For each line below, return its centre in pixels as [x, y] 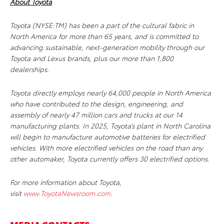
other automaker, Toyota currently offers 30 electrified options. [110, 159]
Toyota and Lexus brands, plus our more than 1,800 [92, 58]
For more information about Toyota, [66, 182]
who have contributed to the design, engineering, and [96, 104]
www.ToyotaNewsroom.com [67, 193]
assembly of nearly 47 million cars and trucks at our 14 [96, 115]
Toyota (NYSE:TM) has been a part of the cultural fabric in [102, 25]
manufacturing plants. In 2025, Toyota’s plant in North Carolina [110, 126]
